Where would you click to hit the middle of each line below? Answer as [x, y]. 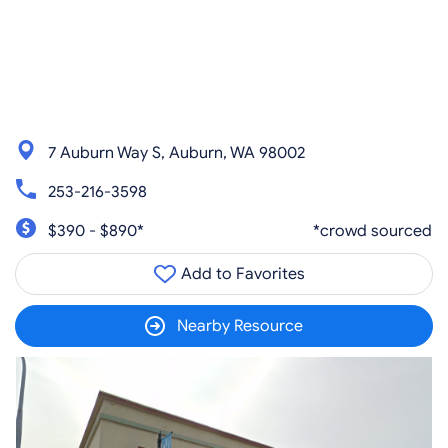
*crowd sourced [372, 230]
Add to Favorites [241, 274]
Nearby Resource [240, 326]
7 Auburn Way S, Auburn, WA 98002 [176, 152]
